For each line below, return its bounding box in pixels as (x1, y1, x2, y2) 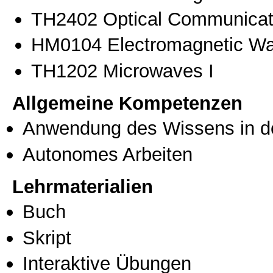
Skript (23, 226, 71, 249)
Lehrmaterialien (12, 175, 153, 198)
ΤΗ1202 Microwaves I (31, 59, 214, 82)
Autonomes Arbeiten (23, 143, 193, 165)
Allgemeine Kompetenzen (12, 92, 243, 115)
